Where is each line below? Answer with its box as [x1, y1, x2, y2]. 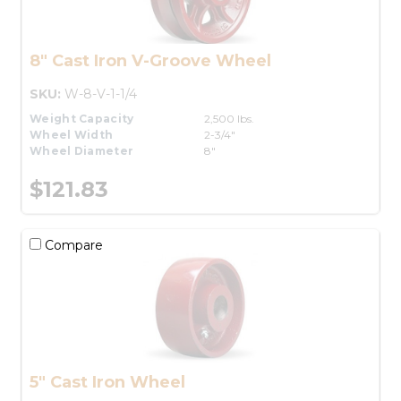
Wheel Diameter [30, 143, 134, 158]
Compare [41, 236, 103, 253]
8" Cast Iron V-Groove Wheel [30, 50, 271, 71]
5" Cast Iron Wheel [30, 371, 185, 392]
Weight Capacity [30, 111, 134, 125]
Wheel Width [30, 127, 114, 141]
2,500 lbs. [204, 111, 254, 125]
